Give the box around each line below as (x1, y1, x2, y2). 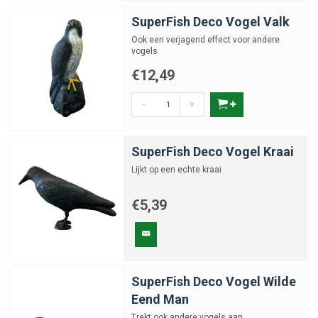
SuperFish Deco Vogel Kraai (131, 144, 294, 159)
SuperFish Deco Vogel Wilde (131, 274, 296, 289)
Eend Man (131, 292, 189, 307)
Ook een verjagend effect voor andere (131, 35, 280, 45)
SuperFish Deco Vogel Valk (131, 14, 290, 29)
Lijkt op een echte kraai (131, 165, 221, 175)
